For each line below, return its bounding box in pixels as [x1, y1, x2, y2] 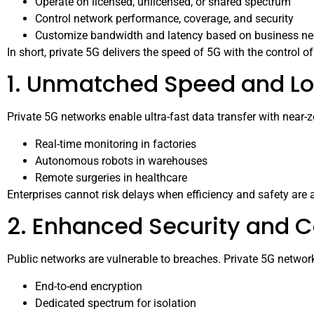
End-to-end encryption [35, 279, 142, 293]
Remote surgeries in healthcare [35, 170, 187, 184]
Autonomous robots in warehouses [35, 153, 207, 168]
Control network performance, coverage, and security [35, 11, 294, 25]
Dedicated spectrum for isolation [35, 296, 196, 310]
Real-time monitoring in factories [35, 137, 196, 151]
